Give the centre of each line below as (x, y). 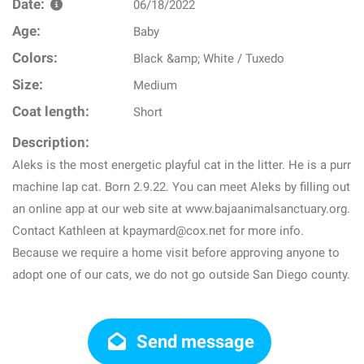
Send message (194, 342)
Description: (51, 143)
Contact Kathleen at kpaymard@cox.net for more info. (158, 231)
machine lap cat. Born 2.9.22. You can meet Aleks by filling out (181, 187)
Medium (156, 85)
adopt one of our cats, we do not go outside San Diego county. (181, 275)
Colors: (35, 58)
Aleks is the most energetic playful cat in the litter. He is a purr (182, 165)
